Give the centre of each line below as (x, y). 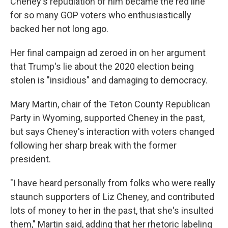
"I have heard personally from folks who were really (113, 183)
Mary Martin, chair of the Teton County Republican (110, 104)
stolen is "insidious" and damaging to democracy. (109, 80)
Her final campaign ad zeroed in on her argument (108, 53)
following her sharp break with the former (93, 146)
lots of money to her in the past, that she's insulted (112, 211)
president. (31, 159)
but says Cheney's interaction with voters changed (112, 132)
